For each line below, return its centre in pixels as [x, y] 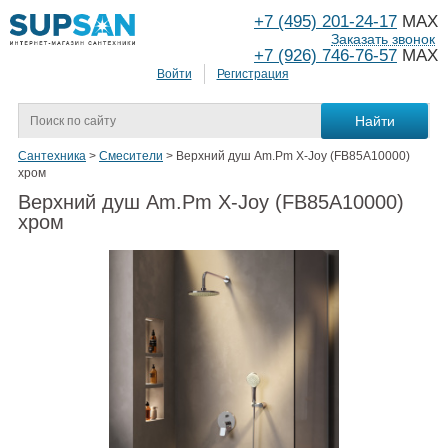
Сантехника [52, 156]
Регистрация [252, 74]
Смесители [131, 156]
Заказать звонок [383, 39]
